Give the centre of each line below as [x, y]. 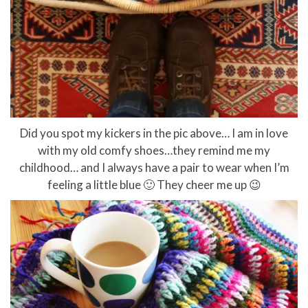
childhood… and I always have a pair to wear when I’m [154, 168]
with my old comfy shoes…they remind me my [154, 151]
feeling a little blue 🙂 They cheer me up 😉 [154, 185]
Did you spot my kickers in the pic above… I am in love [154, 133]
